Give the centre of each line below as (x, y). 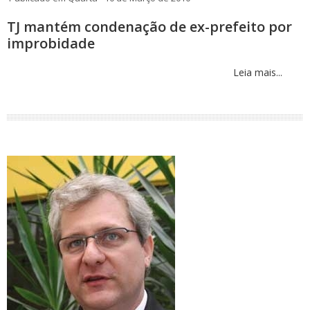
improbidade (51, 43)
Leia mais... (256, 72)
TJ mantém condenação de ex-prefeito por (149, 27)
